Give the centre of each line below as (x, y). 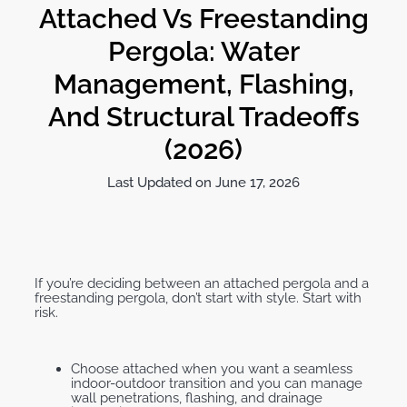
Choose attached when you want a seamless (212, 369)
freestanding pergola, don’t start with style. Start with (198, 298)
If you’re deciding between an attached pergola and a (202, 284)
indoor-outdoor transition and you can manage (217, 384)
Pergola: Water (203, 52)
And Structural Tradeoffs (203, 117)
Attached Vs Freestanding (203, 19)
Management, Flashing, (203, 84)
